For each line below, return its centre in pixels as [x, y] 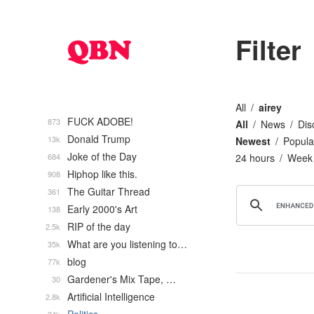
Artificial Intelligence [111, 296]
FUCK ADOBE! [100, 121]
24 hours [255, 158]
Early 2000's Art [102, 209]
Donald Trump [99, 139]
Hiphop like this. [102, 174]
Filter [268, 49]
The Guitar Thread [109, 191]
